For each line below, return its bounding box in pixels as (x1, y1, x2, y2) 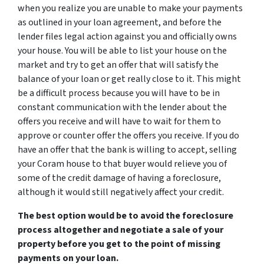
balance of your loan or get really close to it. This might (18, 72, 241, 85)
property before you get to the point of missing (18, 237, 220, 250)
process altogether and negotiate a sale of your (18, 223, 223, 236)
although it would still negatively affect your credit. (18, 186, 226, 199)
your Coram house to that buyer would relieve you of (18, 157, 227, 170)
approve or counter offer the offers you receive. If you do (18, 129, 239, 142)
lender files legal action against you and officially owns (18, 30, 237, 43)
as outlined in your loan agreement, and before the (18, 16, 222, 29)
